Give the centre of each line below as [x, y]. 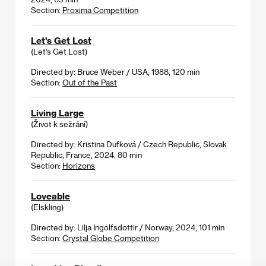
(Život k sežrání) [59, 123]
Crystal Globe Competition [111, 237]
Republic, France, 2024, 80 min [86, 154]
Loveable [50, 196]
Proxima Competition [100, 9]
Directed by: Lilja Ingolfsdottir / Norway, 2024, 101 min [128, 227]
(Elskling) [47, 207]
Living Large [57, 113]
